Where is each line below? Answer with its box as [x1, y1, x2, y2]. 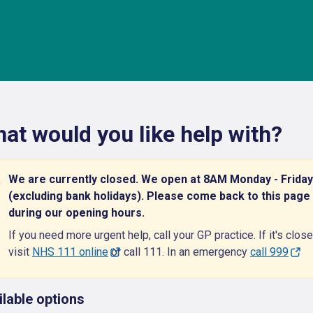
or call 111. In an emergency [108, 245, 250, 259]
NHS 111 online [32, 245, 108, 259]
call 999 [250, 245, 289, 259]
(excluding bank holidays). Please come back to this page [8, 189, 310, 203]
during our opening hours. [8, 206, 145, 219]
